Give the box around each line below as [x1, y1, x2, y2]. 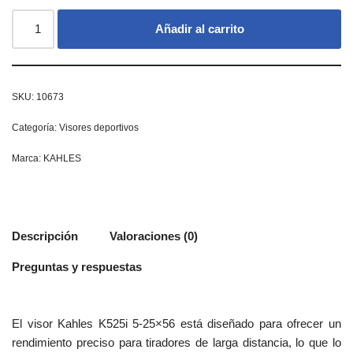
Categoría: [12, 121, 59, 133]
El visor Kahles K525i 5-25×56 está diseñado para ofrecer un [12, 316, 341, 330]
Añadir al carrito [154, 21, 244, 35]
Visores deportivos [59, 121, 139, 133]
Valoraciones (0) [110, 229, 198, 243]
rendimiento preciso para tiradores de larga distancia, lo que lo [12, 335, 341, 349]
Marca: [12, 152, 43, 164]
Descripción [12, 229, 78, 243]
